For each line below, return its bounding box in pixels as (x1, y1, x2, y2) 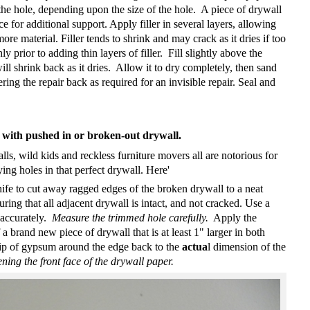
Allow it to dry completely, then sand (116, 61, 277, 73)
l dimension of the (208, 241, 286, 253)
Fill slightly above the (168, 46, 262, 59)
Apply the (213, 212, 257, 224)
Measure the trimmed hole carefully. (52, 212, 208, 224)
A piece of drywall (201, 3, 282, 15)
